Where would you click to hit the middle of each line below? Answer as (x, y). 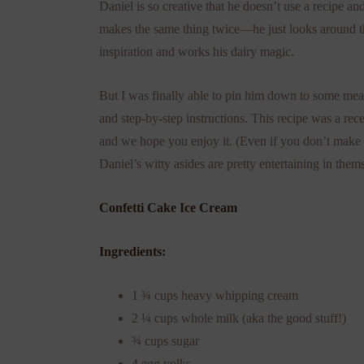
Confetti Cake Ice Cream (168, 207)
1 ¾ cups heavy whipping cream (215, 295)
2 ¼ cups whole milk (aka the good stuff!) (239, 318)
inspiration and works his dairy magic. (197, 51)
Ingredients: (132, 251)
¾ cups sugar (165, 340)
